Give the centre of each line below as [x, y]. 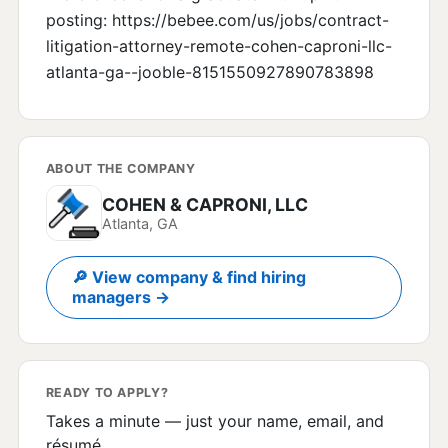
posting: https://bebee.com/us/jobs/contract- [217, 20]
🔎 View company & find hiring [189, 277]
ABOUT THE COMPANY [120, 168]
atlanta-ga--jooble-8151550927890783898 [209, 72]
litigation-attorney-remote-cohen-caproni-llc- [218, 46]
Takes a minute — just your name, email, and [214, 421]
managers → [121, 297]
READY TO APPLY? [107, 392]
